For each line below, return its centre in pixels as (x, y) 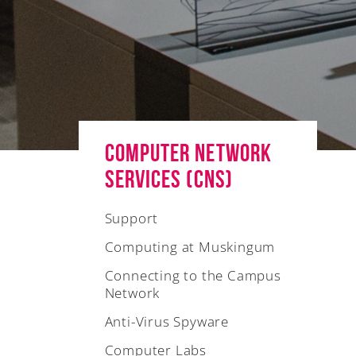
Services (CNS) (168, 179)
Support (132, 218)
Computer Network (188, 153)
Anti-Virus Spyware (166, 321)
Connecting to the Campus (193, 275)
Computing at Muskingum (190, 247)
